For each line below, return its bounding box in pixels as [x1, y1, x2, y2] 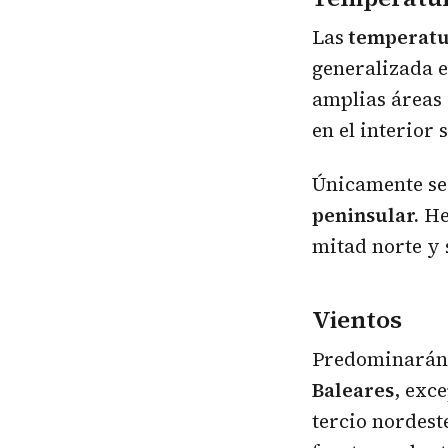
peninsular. [312, 201, 419, 228]
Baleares [312, 376, 394, 403]
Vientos [312, 302, 402, 336]
